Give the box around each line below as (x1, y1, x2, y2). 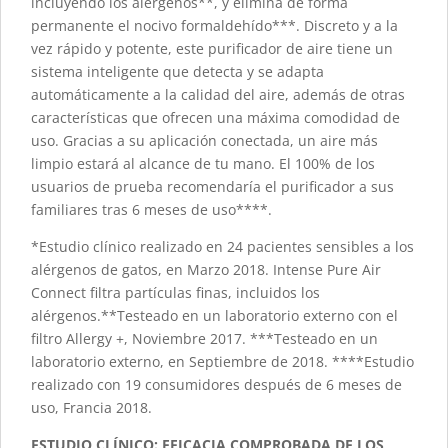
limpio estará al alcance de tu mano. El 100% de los (31, 154, 375, 174)
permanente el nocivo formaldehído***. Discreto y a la (31, 16, 398, 36)
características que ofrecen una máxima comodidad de (31, 108, 400, 128)
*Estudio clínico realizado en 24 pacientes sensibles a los (31, 237, 414, 257)
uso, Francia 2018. (31, 398, 152, 418)
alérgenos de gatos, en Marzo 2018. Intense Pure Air (31, 260, 381, 280)
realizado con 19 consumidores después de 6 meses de (31, 375, 402, 395)
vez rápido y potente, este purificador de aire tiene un (31, 39, 393, 59)
